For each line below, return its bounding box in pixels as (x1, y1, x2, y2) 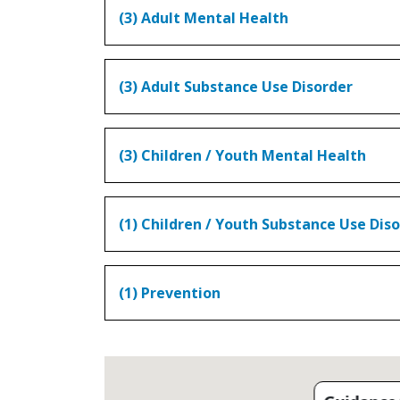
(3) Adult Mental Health (119, 7, 288, 28)
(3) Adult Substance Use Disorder (119, 76, 353, 96)
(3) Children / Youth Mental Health (119, 145, 366, 165)
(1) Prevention (119, 282, 221, 303)
